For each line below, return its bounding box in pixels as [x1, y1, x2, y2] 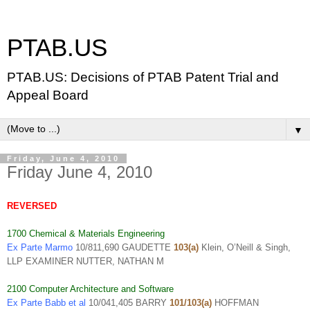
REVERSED [7, 200, 57, 211]
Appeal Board [7, 88, 89, 102]
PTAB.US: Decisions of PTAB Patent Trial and [7, 70, 279, 84]
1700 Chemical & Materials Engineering [7, 228, 165, 239]
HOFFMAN [212, 297, 259, 308]
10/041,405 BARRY [86, 297, 170, 308]
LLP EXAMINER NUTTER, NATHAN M [7, 255, 164, 266]
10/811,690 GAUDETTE [73, 241, 174, 253]
